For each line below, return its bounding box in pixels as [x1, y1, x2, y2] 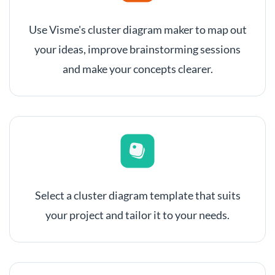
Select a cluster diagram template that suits [34, 188, 241, 202]
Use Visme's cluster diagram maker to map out [28, 23, 247, 36]
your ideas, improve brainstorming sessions [34, 42, 241, 56]
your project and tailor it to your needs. [45, 208, 230, 222]
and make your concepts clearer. [62, 62, 213, 76]
